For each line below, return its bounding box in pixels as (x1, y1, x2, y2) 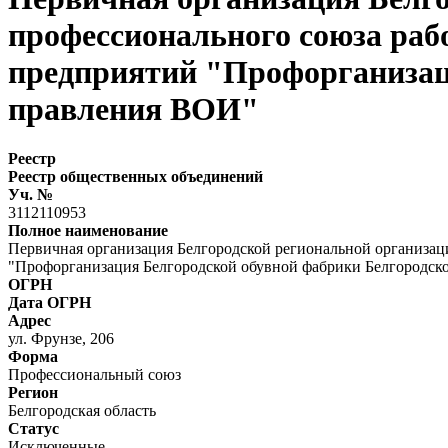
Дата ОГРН (8, 293, 91, 311)
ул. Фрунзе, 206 (8, 329, 114, 347)
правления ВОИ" (8, 91, 259, 128)
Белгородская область (8, 401, 156, 419)
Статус (8, 419, 59, 437)
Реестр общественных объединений (8, 167, 263, 185)
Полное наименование (8, 221, 168, 239)
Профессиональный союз (8, 365, 181, 383)
